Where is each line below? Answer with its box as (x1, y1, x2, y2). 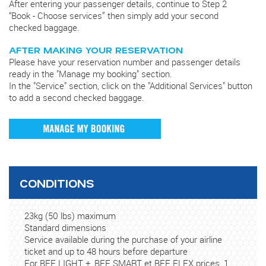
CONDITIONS (19, 175, 94, 191)
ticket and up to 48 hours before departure (24, 245, 188, 257)
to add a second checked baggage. (9, 91, 144, 103)
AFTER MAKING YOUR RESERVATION (9, 43, 183, 56)
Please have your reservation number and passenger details (9, 55, 240, 68)
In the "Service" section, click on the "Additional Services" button (9, 79, 252, 91)
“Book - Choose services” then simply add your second (9, 9, 218, 22)
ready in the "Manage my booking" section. (9, 67, 172, 80)
